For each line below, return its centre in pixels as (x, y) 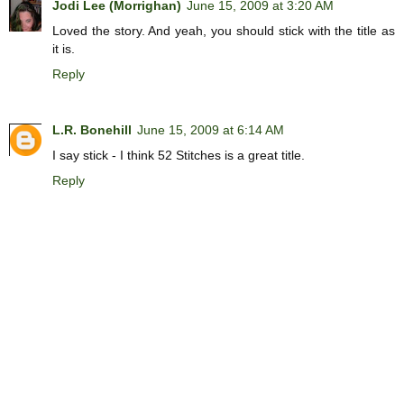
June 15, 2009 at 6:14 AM (211, 129)
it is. (64, 48)
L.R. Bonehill (92, 129)
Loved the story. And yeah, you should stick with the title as (224, 30)
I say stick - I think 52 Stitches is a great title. (179, 155)
